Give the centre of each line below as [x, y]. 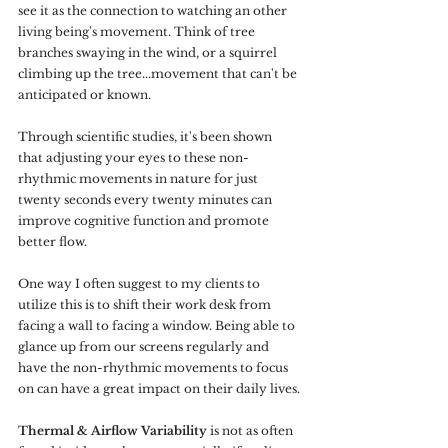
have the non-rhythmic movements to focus [154, 367]
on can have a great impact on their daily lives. [159, 388]
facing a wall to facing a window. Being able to [158, 325]
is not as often [251, 430]
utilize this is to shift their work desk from [146, 304]
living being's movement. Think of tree [138, 31]
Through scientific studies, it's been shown [146, 136]
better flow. [52, 241]
